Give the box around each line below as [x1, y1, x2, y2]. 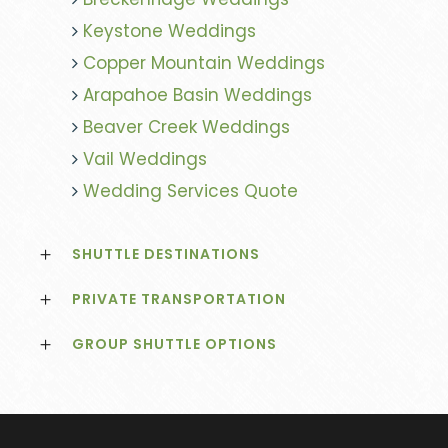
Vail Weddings [83, 147, 207, 172]
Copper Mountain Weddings [83, 51, 325, 76]
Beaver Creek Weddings [83, 115, 290, 140]
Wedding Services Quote [83, 179, 298, 204]
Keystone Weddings [83, 19, 256, 44]
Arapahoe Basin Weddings [83, 83, 312, 108]
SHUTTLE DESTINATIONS [72, 244, 260, 265]
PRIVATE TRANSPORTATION [72, 289, 286, 310]
